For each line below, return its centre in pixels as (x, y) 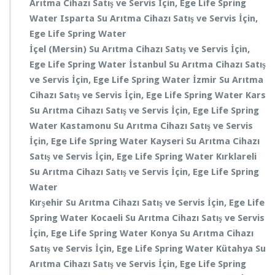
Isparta (79, 18)
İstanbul (149, 64)
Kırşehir (48, 203)
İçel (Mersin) (59, 49)
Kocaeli (108, 218)
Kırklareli (236, 157)
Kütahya (236, 249)
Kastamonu (87, 126)
